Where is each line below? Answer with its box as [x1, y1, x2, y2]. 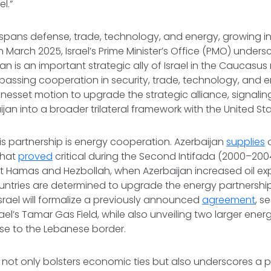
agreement [202, 193, 256, 207]
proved [18, 149, 53, 163]
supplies [226, 135, 266, 149]
